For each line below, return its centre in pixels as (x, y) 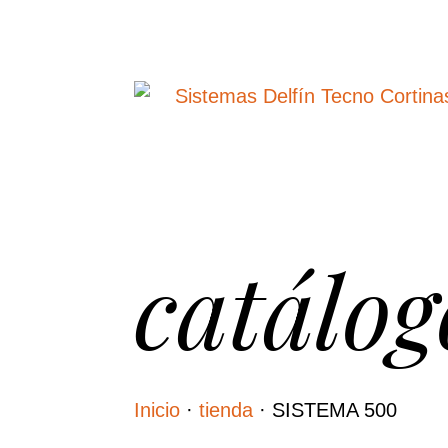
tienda (226, 410)
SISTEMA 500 (335, 410)
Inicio (157, 410)
